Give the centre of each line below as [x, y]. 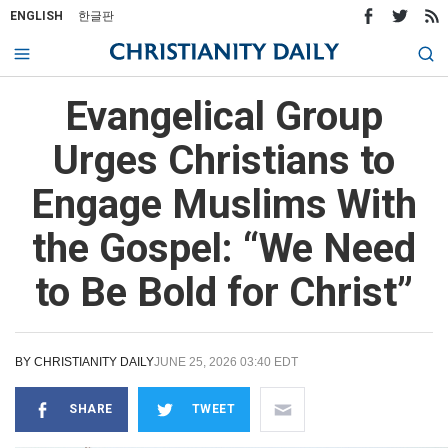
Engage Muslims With [224, 204]
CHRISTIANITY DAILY [94, 362]
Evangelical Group [224, 116]
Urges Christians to [224, 160]
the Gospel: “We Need [224, 248]
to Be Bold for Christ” [224, 292]
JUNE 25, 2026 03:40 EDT [226, 362]
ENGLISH [36, 16]
